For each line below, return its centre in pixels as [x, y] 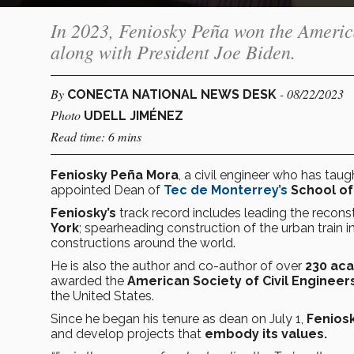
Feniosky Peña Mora [115, 175]
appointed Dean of [107, 190]
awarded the [89, 281]
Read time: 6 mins [96, 136]
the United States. [102, 296]
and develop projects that [128, 333]
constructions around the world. [143, 243]
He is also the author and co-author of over [178, 265]
